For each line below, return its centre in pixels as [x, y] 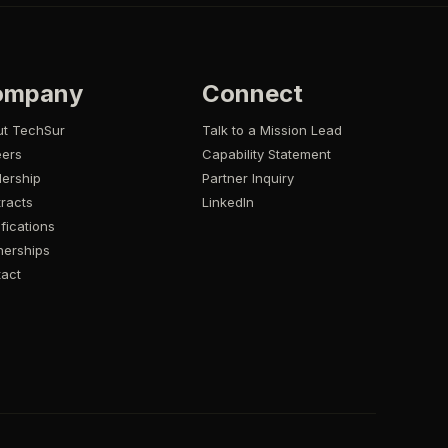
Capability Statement [266, 154]
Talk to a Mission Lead [271, 130]
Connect [252, 94]
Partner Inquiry [247, 178]
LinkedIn [227, 202]
